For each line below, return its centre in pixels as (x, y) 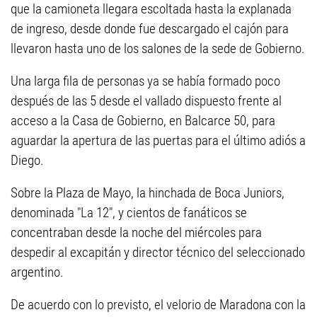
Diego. (27, 160)
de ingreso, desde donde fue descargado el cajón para (150, 29)
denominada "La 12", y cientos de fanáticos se (129, 213)
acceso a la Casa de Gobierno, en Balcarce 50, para (143, 121)
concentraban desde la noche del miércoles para (136, 232)
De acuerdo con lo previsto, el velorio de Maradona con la (158, 305)
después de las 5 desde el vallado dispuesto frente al (146, 101)
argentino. (37, 272)
